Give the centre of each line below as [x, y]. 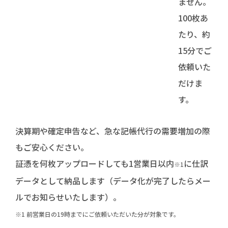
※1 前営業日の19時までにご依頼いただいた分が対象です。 [97, 214]
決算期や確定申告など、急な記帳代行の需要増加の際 [113, 131]
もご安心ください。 [52, 147]
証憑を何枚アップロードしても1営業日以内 [95, 164]
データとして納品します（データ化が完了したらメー [113, 181]
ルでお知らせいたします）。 [68, 197]
